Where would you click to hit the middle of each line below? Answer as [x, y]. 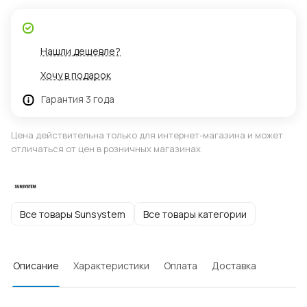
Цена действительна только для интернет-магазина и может [147, 135]
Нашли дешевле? [81, 51]
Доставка [234, 266]
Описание [36, 266]
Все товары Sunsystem [73, 214]
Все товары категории [195, 214]
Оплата [181, 266]
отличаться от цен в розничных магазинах [106, 149]
